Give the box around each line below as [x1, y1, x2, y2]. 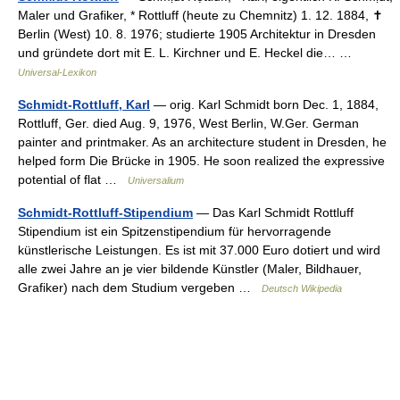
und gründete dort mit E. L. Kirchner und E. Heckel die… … [18, 46, 359, 60]
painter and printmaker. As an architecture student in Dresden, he [18, 135, 387, 149]
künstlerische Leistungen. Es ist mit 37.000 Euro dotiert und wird [18, 243, 380, 257]
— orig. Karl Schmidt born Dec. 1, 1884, [150, 97, 379, 112]
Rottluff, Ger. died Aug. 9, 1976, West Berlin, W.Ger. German [18, 116, 359, 130]
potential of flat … [18, 172, 128, 187]
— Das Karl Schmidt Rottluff [193, 205, 354, 220]
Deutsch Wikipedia [262, 283, 342, 294]
